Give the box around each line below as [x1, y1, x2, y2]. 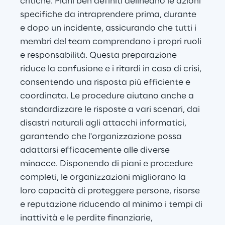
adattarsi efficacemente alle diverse [20, 146, 172, 155]
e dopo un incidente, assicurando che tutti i [20, 24, 198, 33]
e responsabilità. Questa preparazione [20, 51, 179, 60]
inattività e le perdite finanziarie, [20, 213, 155, 223]
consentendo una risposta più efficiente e [20, 78, 192, 87]
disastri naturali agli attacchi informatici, [20, 119, 188, 128]
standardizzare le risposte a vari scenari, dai [20, 105, 202, 115]
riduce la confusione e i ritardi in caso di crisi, [20, 64, 203, 74]
